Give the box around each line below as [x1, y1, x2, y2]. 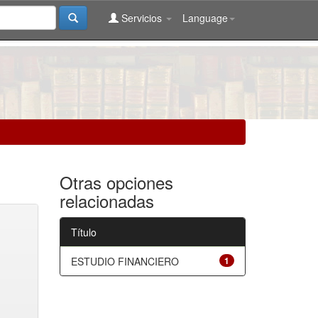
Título [70, 225, 97, 239]
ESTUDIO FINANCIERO [70, 254, 179, 268]
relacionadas [59, 188, 154, 213]
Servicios [119, 11, 165, 25]
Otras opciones [59, 170, 173, 194]
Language [182, 11, 228, 25]
